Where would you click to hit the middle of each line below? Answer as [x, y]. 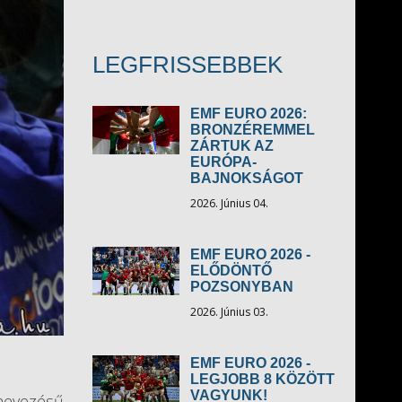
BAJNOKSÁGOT [246, 178]
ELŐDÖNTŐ [231, 271]
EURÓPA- [223, 162]
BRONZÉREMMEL [252, 130]
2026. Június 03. [229, 312]
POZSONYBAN [241, 287]
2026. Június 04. [229, 203]
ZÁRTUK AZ [232, 146]
